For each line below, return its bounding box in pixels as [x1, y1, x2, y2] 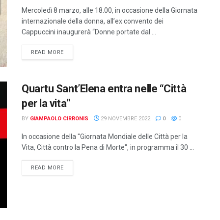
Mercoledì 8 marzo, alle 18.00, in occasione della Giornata [22, 6, 197, 14]
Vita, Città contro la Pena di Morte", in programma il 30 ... [22, 143, 194, 152]
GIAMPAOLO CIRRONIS [30, 115, 88, 122]
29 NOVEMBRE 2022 [99, 115, 150, 122]
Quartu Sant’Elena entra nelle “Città [22, 82, 187, 95]
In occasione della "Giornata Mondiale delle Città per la [22, 133, 188, 141]
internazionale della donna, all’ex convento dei [22, 17, 164, 25]
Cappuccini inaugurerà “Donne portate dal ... [22, 28, 156, 36]
